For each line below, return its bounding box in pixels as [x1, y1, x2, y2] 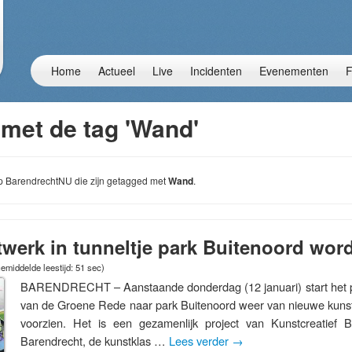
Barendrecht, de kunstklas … [20, 332, 169, 349]
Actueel [98, 63, 135, 79]
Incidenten [190, 63, 242, 79]
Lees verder [169, 332, 232, 349]
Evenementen [259, 63, 328, 79]
